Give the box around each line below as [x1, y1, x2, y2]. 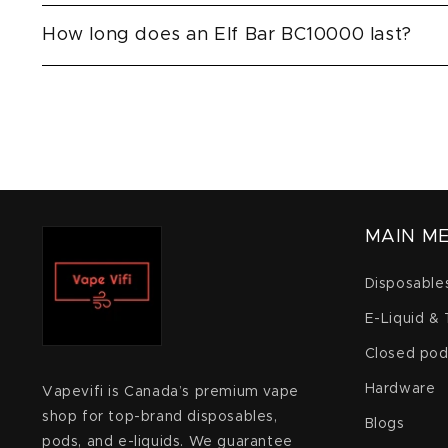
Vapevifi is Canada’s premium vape [42, 385, 299, 399]
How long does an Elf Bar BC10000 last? [42, 26, 412, 44]
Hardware [364, 382, 436, 396]
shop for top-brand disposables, [42, 410, 278, 424]
